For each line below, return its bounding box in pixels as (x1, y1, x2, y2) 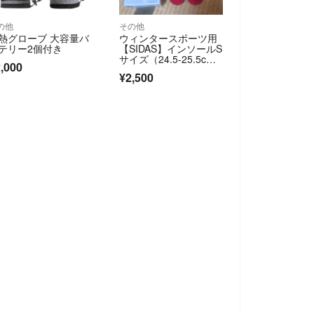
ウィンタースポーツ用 (119, 31, 218, 46)
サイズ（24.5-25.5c (119, 52, 207, 67)
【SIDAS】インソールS (119, 41, 223, 56)
